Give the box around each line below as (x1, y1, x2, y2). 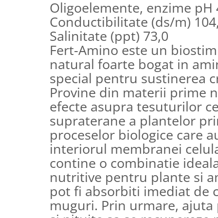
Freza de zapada (7, 10, 61, 19)
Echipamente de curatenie (7, 22, 93, 32)
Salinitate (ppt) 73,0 (50, 26, 168, 45)
